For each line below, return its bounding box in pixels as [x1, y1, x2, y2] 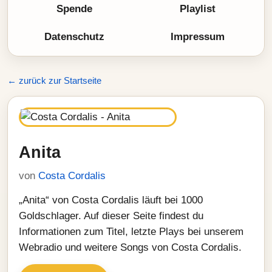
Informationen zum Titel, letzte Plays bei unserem [19, 226, 243, 237]
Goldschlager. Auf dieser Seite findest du [19, 210, 203, 222]
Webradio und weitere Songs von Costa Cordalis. [19, 242, 242, 253]
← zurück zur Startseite [7, 75, 101, 86]
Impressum [171, 31, 225, 42]
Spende [56, 3, 92, 15]
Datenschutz [44, 31, 104, 42]
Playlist [180, 3, 216, 15]
